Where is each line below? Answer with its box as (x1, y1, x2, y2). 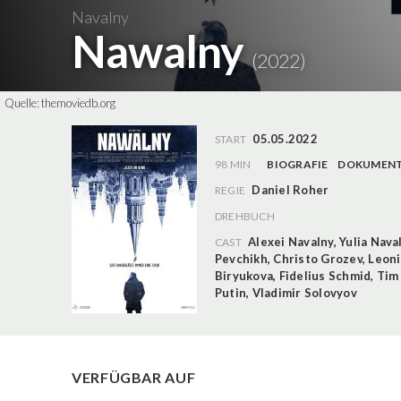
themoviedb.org (41, 96, 115, 110)
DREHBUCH (215, 209, 275, 223)
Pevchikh (215, 251, 268, 266)
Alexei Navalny (248, 234, 334, 249)
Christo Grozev (273, 251, 363, 266)
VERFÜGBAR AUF (72, 369, 196, 386)
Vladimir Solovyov (252, 285, 357, 300)
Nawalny (72, 24, 252, 78)
